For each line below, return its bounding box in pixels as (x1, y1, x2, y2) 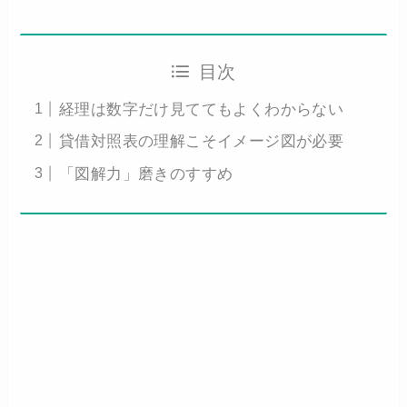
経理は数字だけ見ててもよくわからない (58, 100, 344, 118)
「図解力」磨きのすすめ (58, 164, 233, 183)
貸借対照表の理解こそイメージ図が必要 (58, 133, 344, 151)
